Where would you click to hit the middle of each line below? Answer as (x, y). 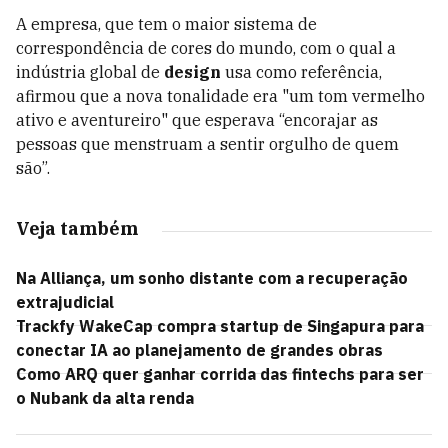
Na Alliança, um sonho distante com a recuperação (212, 278)
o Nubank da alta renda (105, 398)
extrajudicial (65, 302)
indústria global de (90, 72)
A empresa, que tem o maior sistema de (166, 24)
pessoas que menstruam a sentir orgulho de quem (207, 144)
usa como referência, (301, 72)
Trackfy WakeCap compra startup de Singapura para (220, 326)
